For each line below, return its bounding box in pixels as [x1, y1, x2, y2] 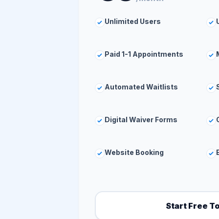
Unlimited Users [105, 17, 161, 25]
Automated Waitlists [105, 83, 178, 91]
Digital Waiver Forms [105, 115, 177, 124]
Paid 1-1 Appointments [105, 50, 183, 58]
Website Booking [105, 148, 164, 156]
